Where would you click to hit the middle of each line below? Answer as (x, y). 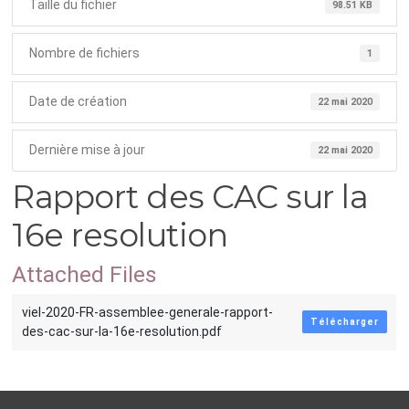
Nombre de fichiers (84, 53)
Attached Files (85, 274)
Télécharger (344, 321)
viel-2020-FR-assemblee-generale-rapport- (147, 312)
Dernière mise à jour (87, 150)
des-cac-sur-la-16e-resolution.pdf (121, 331)
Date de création (78, 101)
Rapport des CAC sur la (190, 196)
